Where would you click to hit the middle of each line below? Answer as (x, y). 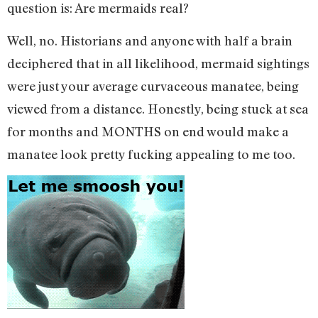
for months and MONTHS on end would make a (148, 131)
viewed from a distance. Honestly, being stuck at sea (158, 108)
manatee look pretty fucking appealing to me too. (151, 154)
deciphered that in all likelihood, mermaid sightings (158, 63)
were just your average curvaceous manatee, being (153, 86)
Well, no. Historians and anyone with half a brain (150, 40)
